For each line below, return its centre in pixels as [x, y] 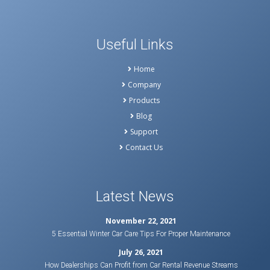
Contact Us [144, 147]
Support [144, 131]
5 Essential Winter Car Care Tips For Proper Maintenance [141, 234]
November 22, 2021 [141, 221]
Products [144, 100]
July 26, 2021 [141, 252]
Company [144, 84]
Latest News [135, 196]
